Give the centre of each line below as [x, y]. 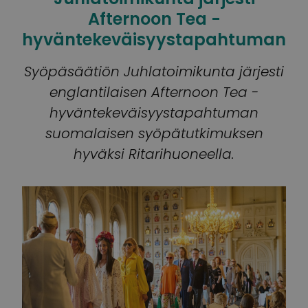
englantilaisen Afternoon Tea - [154, 92]
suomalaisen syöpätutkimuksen [154, 133]
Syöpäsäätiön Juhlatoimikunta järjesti [154, 71]
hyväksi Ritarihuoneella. [154, 154]
